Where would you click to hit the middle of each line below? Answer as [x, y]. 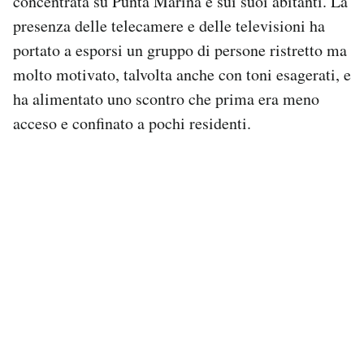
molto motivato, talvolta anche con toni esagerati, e [182, 75]
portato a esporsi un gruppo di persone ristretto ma [180, 50]
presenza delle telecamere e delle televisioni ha [169, 26]
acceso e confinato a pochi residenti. [132, 123]
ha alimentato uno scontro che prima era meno [166, 99]
